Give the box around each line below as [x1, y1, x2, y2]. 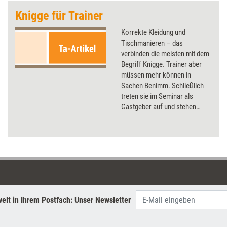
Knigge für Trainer [15, 9, 103, 23]
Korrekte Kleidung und [121, 28, 185, 37]
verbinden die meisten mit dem [121, 49, 209, 58]
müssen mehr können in [121, 70, 191, 80]
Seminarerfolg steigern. [121, 156, 191, 165]
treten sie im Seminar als [121, 92, 193, 101]
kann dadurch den [121, 145, 173, 154]
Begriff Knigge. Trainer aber [121, 60, 202, 69]
